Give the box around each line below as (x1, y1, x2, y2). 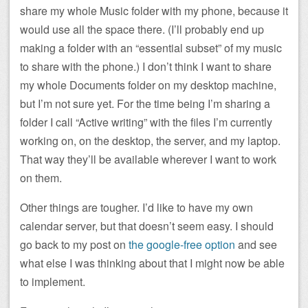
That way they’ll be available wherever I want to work (20, 151, 276, 167)
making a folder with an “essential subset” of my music (20, 39, 282, 56)
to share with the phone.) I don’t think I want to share (20, 58, 272, 74)
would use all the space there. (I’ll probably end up (20, 21, 264, 37)
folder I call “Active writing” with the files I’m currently (20, 113, 272, 130)
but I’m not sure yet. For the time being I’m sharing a (20, 95, 270, 111)
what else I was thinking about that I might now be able (20, 254, 285, 271)
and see (235, 236, 277, 252)
